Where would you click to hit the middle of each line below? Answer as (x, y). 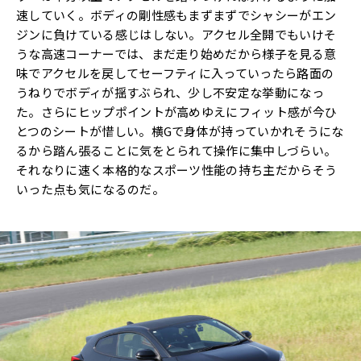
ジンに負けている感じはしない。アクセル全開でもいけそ (176, 34)
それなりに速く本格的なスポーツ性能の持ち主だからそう (177, 169)
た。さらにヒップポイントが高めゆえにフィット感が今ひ (177, 111)
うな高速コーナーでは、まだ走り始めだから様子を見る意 (176, 53)
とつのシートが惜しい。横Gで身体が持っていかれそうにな (180, 131)
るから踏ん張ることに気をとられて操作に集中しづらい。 (176, 150)
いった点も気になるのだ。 (90, 189)
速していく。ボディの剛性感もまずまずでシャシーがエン (176, 15)
